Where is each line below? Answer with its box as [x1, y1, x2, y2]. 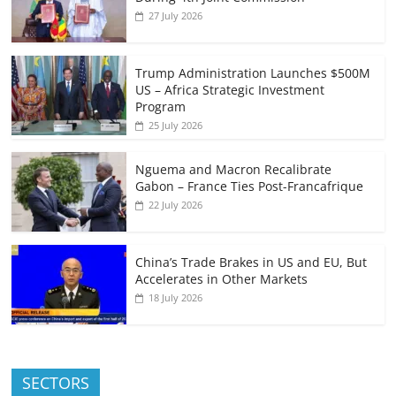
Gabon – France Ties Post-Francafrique [135, 178, 364, 195]
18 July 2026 [148, 291, 203, 305]
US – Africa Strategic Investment [135, 81, 325, 99]
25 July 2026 [148, 118, 203, 133]
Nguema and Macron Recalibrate [135, 161, 332, 179]
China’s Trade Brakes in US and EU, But [135, 254, 368, 271]
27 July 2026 [148, 9, 203, 23]
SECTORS [22, 372, 90, 394]
